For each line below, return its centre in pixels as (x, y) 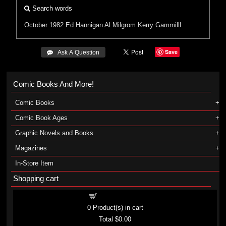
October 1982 (44, 25)
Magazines (31, 148)
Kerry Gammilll (160, 25)
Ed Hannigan (84, 25)
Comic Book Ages (41, 118)
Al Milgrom (120, 25)
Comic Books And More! (53, 84)
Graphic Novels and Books (54, 133)
